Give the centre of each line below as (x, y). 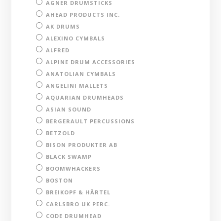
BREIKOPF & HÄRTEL (78, 192)
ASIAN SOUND (69, 109)
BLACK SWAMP (69, 156)
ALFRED (58, 50)
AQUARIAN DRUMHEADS (85, 97)
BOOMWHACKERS (74, 168)
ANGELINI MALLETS (77, 85)
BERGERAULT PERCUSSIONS (91, 121)
